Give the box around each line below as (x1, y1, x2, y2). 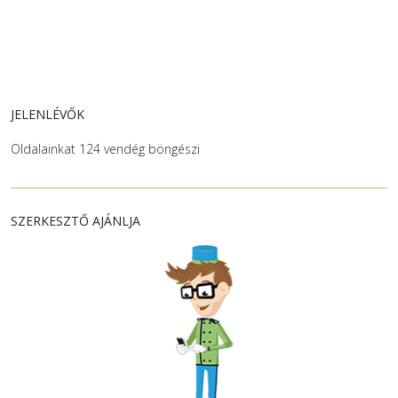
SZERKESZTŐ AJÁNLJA (11, 212, 140, 229)
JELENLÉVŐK (11, 106, 84, 123)
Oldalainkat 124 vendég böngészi (11, 140, 200, 157)
